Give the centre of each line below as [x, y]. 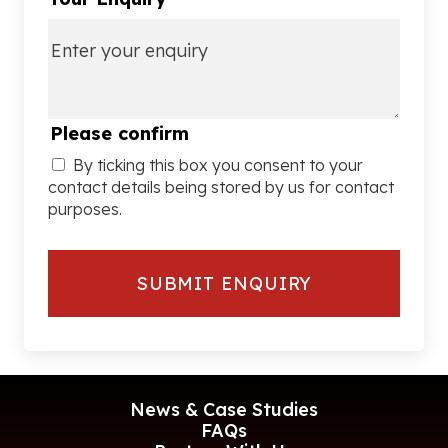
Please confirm [119, 134]
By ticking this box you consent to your [218, 165]
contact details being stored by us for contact [221, 187]
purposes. [85, 209]
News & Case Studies [224, 410]
